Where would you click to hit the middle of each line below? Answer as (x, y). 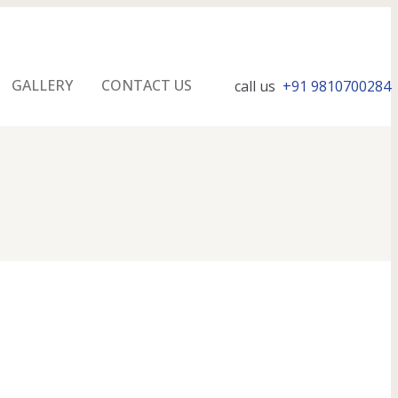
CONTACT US (147, 85)
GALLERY (42, 85)
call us (255, 86)
